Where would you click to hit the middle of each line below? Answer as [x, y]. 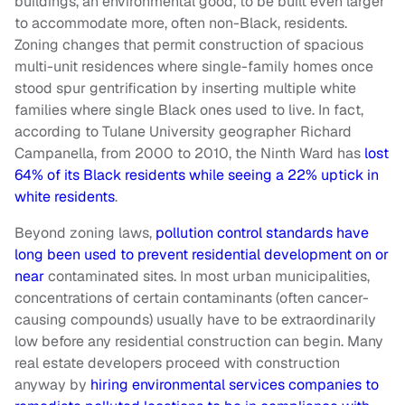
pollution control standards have [260, 233]
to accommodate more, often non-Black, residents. [181, 24]
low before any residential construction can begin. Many [199, 342]
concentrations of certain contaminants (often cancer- [192, 298]
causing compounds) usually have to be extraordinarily [195, 320]
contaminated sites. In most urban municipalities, [207, 277]
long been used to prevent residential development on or [202, 255]
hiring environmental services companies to [233, 385]
